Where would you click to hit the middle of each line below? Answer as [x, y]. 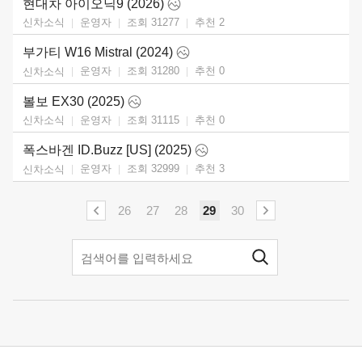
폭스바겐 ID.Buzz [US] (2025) [107, 150]
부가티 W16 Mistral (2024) [98, 53]
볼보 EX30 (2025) [74, 101]
